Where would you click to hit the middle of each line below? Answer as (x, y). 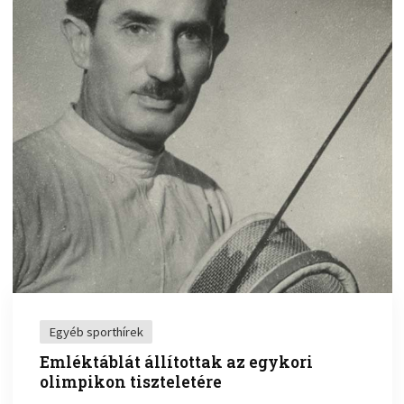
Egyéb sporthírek (96, 331)
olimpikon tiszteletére (131, 381)
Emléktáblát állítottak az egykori (177, 362)
